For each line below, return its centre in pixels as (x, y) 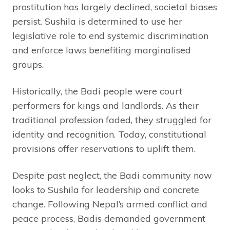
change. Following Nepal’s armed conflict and (110, 204)
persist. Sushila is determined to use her (97, 22)
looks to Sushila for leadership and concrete (106, 190)
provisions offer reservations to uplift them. (104, 149)
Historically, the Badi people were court (97, 91)
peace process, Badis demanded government (109, 219)
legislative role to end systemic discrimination (110, 36)
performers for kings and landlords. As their (106, 106)
